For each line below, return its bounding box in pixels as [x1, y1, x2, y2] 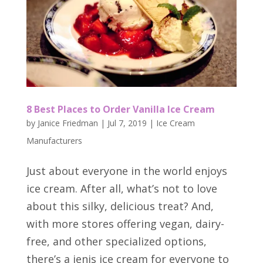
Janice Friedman [37, 117, 98, 129]
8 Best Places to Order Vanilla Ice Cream [26, 102, 215, 116]
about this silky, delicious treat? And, [26, 198, 214, 213]
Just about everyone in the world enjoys [26, 163, 227, 178]
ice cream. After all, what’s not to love [26, 181, 217, 195]
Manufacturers [26, 134, 82, 146]
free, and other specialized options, [26, 234, 207, 248]
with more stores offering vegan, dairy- [26, 216, 224, 231]
